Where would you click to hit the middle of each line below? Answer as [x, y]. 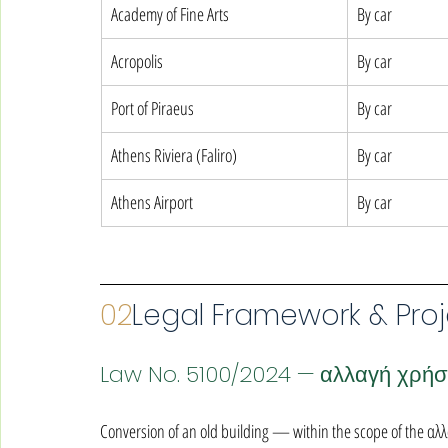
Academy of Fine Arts [170, 14]
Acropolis [137, 61]
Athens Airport [152, 202]
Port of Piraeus [152, 108]
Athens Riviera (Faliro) [174, 155]
